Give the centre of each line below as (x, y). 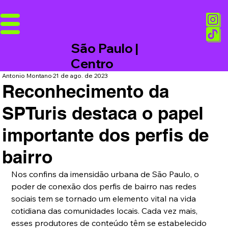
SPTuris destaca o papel (103, 113)
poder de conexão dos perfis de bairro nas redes (105, 187)
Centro (92, 64)
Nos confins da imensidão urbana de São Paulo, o (106, 174)
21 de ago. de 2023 (81, 76)
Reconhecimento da (86, 91)
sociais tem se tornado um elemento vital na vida (105, 199)
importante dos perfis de (106, 135)
